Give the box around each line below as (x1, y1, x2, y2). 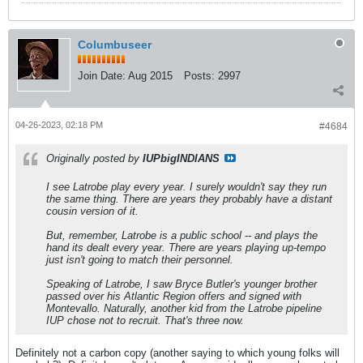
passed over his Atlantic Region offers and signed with (46, 290, 301, 302)
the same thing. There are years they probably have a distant (46, 193, 332, 205)
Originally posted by (46, 152, 143, 164)
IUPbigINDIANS (143, 152, 220, 164)
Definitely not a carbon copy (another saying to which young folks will (15, 347, 340, 359)
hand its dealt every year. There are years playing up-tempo (46, 241, 326, 254)
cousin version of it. (46, 205, 139, 217)
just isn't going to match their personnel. (46, 254, 233, 266)
